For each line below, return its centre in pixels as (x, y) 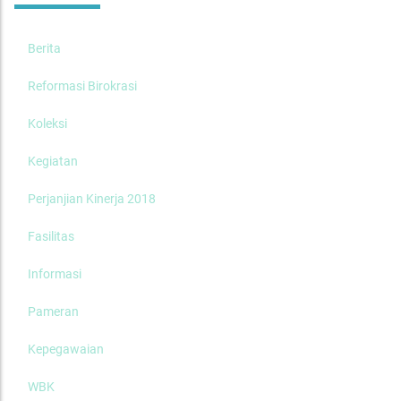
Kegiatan (53, 161)
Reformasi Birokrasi (82, 86)
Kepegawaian (66, 349)
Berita (44, 48)
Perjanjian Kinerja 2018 (92, 199)
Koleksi (47, 124)
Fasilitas (51, 236)
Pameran (53, 311)
